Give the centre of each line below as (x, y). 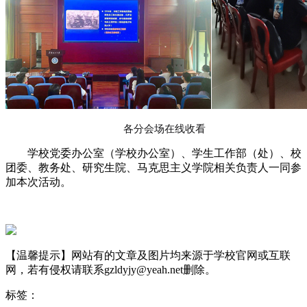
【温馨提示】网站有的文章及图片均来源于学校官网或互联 (148, 256)
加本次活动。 (38, 182)
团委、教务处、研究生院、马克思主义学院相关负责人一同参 (153, 168)
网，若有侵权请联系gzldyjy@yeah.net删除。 (111, 270)
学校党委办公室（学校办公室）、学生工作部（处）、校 (153, 153)
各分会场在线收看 (164, 129)
